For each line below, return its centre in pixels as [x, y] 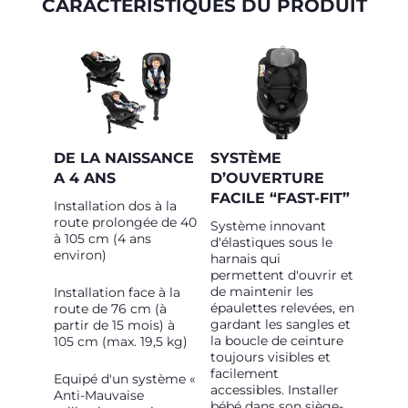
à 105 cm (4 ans [102, 239]
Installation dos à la [115, 206]
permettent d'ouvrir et [282, 275]
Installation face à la [117, 292]
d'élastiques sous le [271, 242]
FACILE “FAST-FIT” [280, 198]
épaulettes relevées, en [282, 308]
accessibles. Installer [275, 390]
